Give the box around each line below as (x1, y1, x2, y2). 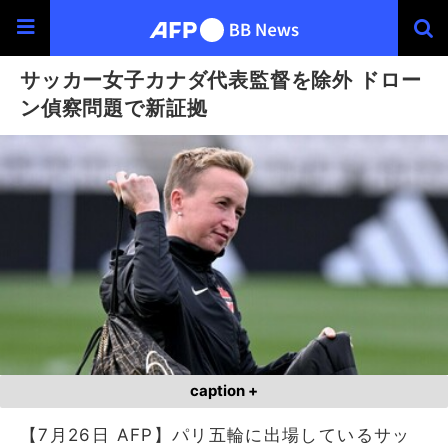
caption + (190, 381, 258, 400)
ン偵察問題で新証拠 (20, 95, 208, 120)
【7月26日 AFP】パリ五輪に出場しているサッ (20, 424, 411, 445)
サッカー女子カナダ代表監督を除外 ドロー (20, 67, 422, 92)
